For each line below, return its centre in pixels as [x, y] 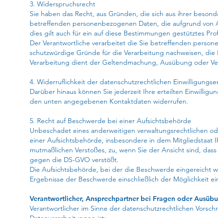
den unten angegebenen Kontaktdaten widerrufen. [109, 101]
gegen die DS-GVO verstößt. [74, 160]
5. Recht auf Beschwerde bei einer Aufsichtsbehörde [110, 121]
